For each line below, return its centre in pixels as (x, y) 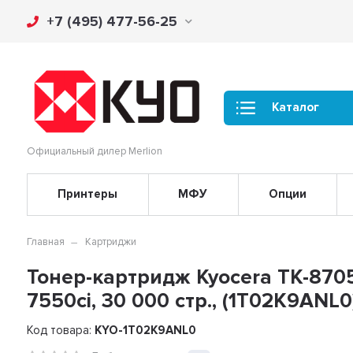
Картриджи (111, 242)
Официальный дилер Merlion (95, 151)
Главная (46, 242)
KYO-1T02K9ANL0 (146, 330)
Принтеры (88, 194)
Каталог (296, 108)
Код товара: (61, 330)
